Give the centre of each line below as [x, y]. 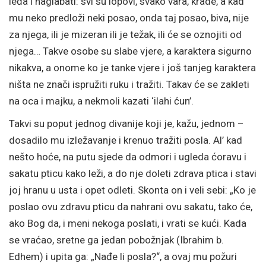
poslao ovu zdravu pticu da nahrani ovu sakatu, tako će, [131, 207]
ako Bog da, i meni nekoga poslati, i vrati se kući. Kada [128, 223]
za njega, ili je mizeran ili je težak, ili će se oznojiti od [125, 34]
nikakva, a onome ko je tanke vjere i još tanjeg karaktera [132, 68]
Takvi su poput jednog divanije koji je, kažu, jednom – [126, 123]
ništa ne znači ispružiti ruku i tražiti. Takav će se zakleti [129, 84]
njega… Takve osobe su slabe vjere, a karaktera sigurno [130, 51]
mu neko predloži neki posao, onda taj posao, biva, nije [129, 18]
